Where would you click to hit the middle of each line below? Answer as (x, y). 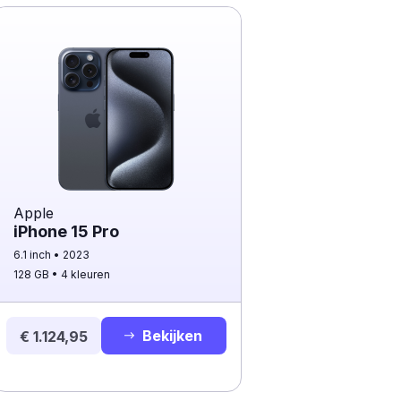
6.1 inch (34, 255)
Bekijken (172, 336)
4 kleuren (85, 274)
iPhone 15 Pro (66, 231)
